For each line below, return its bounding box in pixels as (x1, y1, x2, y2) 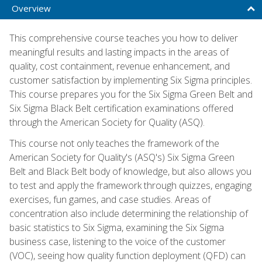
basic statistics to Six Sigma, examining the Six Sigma (9, 220, 224, 234)
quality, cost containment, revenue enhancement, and (9, 59, 230, 73)
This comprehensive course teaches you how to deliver (9, 31, 238, 44)
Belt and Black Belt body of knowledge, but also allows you (9, 164, 251, 178)
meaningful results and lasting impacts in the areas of (9, 45, 229, 58)
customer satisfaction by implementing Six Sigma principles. (9, 73, 252, 87)
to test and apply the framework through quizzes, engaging (9, 178, 251, 192)
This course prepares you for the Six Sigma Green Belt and (9, 87, 253, 101)
